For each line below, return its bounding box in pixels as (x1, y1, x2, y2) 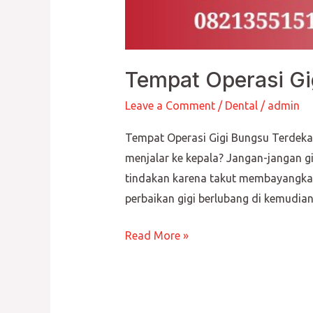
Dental (224, 99, 258, 112)
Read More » (124, 228, 189, 242)
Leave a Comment (124, 99, 215, 112)
